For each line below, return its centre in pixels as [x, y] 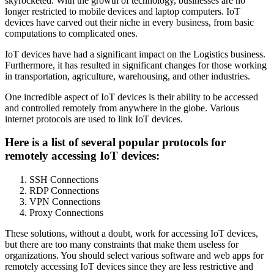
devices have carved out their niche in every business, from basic [129, 22]
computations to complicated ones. [71, 33]
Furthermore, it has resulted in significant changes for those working [136, 65]
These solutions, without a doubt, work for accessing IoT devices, [131, 233]
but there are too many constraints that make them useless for [122, 244]
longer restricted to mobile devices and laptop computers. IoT [123, 11]
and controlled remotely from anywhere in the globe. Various [122, 108]
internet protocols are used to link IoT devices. [94, 119]
